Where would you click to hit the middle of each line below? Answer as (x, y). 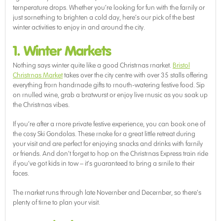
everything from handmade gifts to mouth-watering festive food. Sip (109, 85)
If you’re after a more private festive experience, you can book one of (109, 124)
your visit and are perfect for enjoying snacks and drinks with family (108, 144)
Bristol (181, 66)
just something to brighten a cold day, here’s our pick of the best (104, 18)
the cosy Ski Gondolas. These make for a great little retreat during (104, 134)
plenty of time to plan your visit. (56, 203)
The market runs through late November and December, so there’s (107, 193)
